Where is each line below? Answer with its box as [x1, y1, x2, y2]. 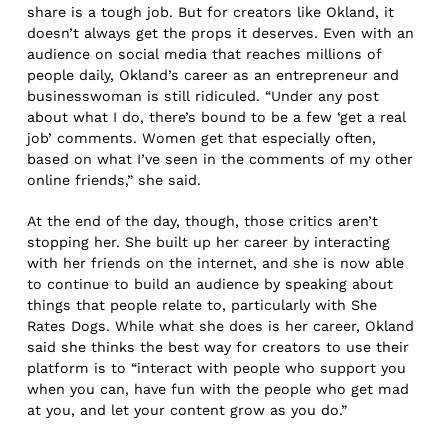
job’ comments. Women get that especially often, [27, 130, 377, 147]
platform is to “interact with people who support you [27, 359, 407, 376]
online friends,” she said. [27, 172, 207, 189]
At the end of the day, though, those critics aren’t [27, 212, 379, 229]
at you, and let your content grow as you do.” [27, 401, 348, 418]
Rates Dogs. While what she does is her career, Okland [27, 317, 415, 334]
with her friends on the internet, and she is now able [27, 254, 405, 271]
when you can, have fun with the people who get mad [27, 380, 410, 397]
